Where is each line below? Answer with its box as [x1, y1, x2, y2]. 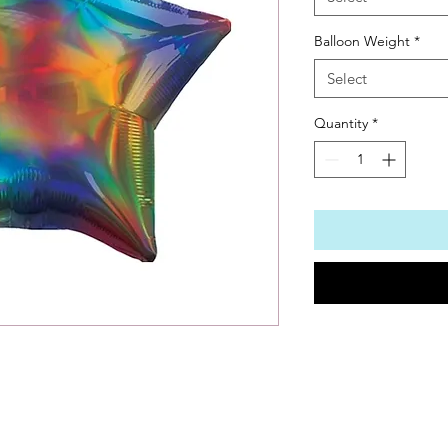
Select [327, 69, 367, 88]
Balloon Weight [314, 32, 410, 50]
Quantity [314, 114, 368, 132]
